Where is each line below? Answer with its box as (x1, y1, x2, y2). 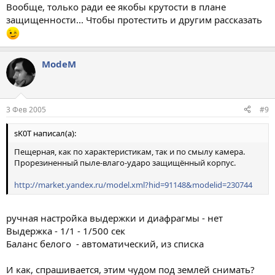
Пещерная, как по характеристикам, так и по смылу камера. (14, 145, 245, 157)
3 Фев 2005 (6, 104, 46, 115)
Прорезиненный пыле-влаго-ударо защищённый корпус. (14, 157, 236, 168)
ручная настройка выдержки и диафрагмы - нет (6, 212, 223, 224)
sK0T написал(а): (14, 127, 76, 139)
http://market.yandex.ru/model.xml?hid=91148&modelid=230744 (14, 179, 252, 190)
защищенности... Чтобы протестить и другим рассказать (6, 14, 262, 26)
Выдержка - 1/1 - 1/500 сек (6, 225, 125, 237)
